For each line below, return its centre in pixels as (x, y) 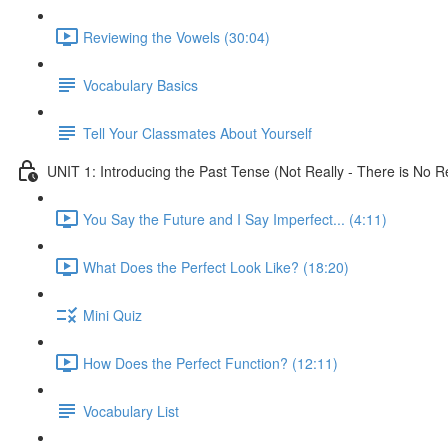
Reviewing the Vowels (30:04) (176, 36)
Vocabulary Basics (140, 84)
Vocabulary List (131, 410)
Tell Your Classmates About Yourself (197, 132)
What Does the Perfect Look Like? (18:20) (216, 266)
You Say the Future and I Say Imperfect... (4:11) (235, 218)
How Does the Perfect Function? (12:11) (210, 362)
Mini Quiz (112, 314)
